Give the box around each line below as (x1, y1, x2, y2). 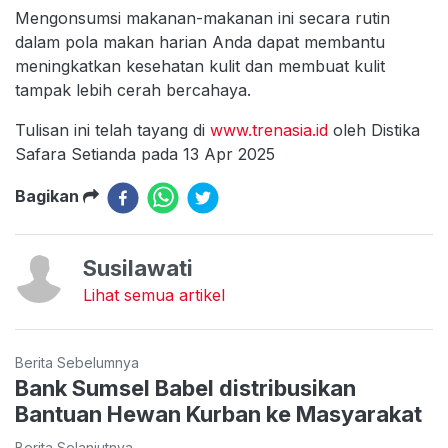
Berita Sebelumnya (15, 353, 139, 371)
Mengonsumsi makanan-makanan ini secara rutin (15, 7, 390, 28)
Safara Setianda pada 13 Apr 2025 (15, 143, 280, 164)
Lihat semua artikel (83, 284, 225, 305)
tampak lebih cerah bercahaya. (15, 79, 251, 100)
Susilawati (83, 254, 193, 281)
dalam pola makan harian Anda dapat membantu (15, 31, 385, 52)
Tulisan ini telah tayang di (15, 119, 210, 140)
